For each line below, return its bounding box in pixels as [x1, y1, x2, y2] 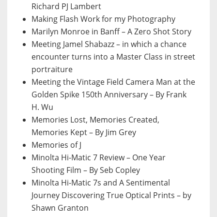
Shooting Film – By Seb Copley [31, 165, 140, 176]
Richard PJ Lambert [31, 1, 101, 12]
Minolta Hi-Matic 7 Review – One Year [31, 152, 166, 163]
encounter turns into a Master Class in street [31, 51, 195, 62]
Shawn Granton [31, 202, 89, 214]
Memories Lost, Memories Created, [31, 114, 159, 125]
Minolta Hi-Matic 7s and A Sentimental [31, 177, 170, 188]
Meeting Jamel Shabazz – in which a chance [31, 39, 186, 50]
